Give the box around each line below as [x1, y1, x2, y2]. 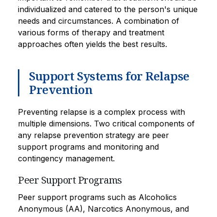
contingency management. [18, 153, 115, 163]
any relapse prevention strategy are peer [18, 130, 169, 140]
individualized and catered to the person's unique [18, 4, 198, 14]
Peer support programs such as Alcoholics [18, 192, 177, 202]
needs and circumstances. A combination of [18, 15, 179, 26]
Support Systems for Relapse [29, 67, 189, 84]
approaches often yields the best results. [18, 39, 167, 49]
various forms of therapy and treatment [18, 27, 164, 37]
